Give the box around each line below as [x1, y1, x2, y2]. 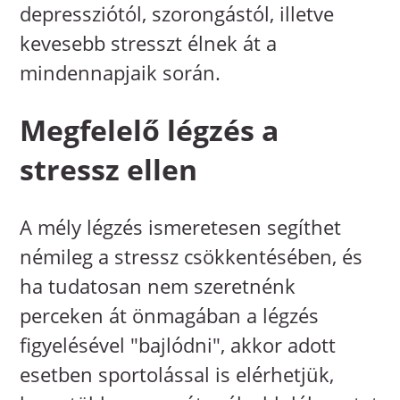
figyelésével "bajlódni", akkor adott [20, 331, 337, 359]
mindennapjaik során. [20, 58, 221, 86]
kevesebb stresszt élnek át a [20, 29, 278, 56]
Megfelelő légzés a [20, 110, 279, 149]
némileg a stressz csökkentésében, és [20, 243, 363, 271]
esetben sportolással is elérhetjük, [20, 361, 335, 388]
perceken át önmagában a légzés [20, 302, 320, 329]
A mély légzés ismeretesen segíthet [20, 213, 342, 241]
